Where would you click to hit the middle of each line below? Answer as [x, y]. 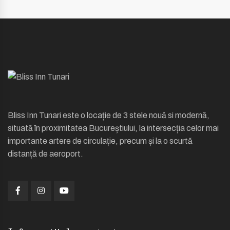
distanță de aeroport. [45, 154]
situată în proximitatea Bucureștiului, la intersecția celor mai [113, 128]
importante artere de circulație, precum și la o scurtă [100, 141]
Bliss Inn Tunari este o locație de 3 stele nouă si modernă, [109, 116]
